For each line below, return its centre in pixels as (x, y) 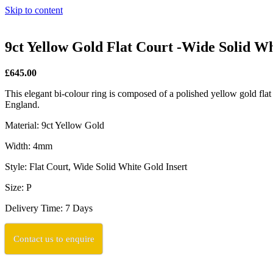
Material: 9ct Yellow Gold (55, 125)
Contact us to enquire (54, 239)
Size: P (18, 187)
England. (22, 104)
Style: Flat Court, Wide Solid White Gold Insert (96, 166)
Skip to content (34, 10)
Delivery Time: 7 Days (49, 208)
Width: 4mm (29, 146)
